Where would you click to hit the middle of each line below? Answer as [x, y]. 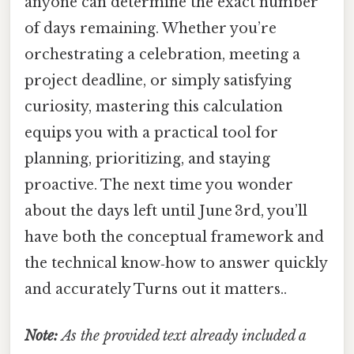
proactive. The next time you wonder [159, 185]
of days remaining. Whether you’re [151, 29]
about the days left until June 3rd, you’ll [166, 211]
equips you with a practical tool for [151, 133]
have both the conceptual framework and [174, 237]
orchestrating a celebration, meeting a [162, 55]
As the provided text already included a [184, 336]
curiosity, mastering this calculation [154, 107]
